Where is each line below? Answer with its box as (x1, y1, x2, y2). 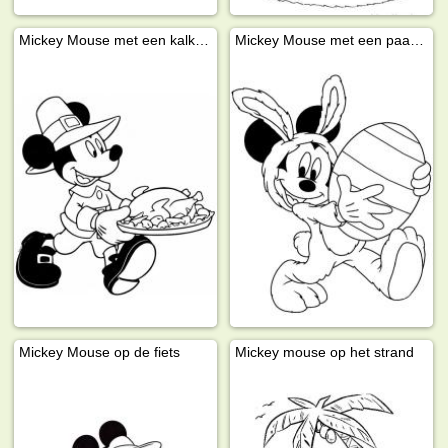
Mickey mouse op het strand (235, 343, 415, 360)
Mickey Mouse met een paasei (410, 32, 425, 49)
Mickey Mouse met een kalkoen (195, 32, 210, 49)
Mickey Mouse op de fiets (19, 343, 181, 360)
